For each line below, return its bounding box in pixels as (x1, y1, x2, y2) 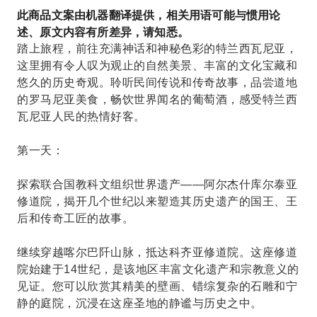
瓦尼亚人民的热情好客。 (17, 110, 146, 122)
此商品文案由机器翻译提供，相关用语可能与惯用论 (17, 7, 281, 23)
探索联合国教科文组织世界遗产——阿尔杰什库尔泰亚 (17, 178, 297, 190)
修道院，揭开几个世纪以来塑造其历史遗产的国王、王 (17, 195, 297, 207)
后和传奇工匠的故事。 (17, 212, 134, 224)
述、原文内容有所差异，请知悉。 (17, 24, 189, 40)
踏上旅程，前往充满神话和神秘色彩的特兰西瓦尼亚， (17, 42, 297, 54)
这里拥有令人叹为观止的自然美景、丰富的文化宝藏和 (17, 59, 297, 71)
